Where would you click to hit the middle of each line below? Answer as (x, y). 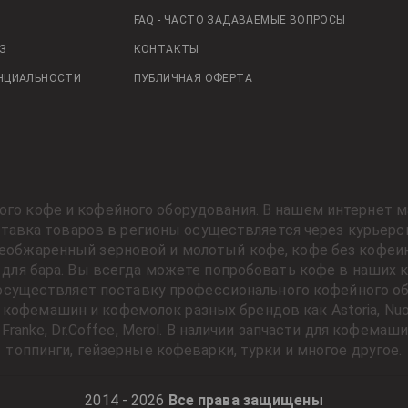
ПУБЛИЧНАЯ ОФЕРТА (193, 79)
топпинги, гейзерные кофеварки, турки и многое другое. (204, 351)
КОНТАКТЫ (166, 50)
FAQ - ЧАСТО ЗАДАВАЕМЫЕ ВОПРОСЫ (240, 20)
